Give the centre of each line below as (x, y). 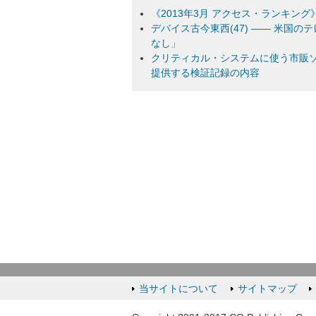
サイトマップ (267, 289)
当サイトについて (178, 289)
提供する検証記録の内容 (206, 73)
